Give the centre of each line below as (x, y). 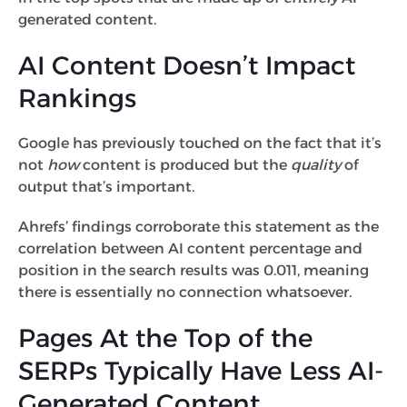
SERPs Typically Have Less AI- (201, 370)
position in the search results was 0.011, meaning (194, 270)
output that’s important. (108, 186)
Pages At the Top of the (165, 338)
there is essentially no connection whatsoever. (187, 292)
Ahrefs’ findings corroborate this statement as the (199, 226)
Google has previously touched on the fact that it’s (200, 143)
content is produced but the (185, 164)
